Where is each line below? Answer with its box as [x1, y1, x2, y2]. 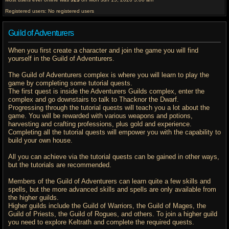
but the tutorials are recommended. [8, 162, 111, 169]
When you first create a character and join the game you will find [8, 47, 198, 55]
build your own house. [8, 137, 73, 145]
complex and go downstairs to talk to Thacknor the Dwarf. [8, 96, 179, 104]
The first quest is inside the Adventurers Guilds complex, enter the [8, 88, 204, 96]
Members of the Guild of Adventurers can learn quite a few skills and [8, 178, 211, 186]
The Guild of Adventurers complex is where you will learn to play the [8, 72, 209, 79]
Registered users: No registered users [5, 8, 94, 14]
